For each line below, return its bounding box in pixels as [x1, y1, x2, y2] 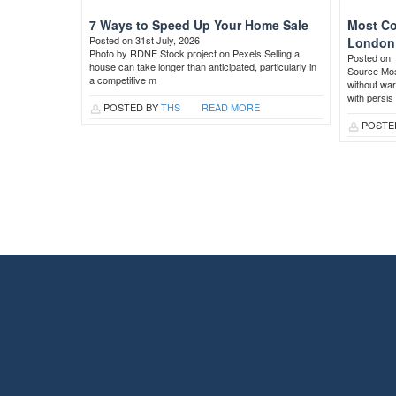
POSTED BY [101, 100, 161, 114]
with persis [347, 90, 394, 104]
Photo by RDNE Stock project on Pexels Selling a [89, 46, 300, 60]
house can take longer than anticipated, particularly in [89, 59, 316, 73]
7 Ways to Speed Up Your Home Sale [89, 16, 308, 34]
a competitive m [89, 72, 156, 87]
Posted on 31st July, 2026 [89, 33, 200, 47]
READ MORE [202, 100, 260, 114]
